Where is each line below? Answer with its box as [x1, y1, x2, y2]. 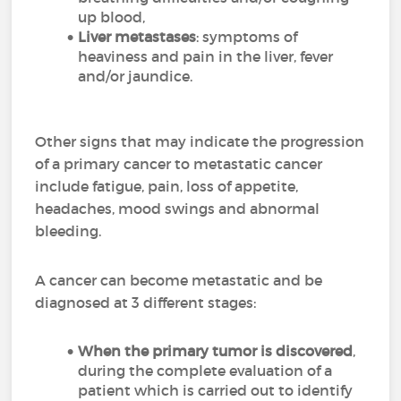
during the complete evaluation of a [78, 362, 333, 380]
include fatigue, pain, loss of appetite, [35, 177, 299, 195]
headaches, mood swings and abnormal [35, 200, 320, 218]
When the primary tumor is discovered [78, 342, 354, 360]
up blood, [78, 8, 146, 26]
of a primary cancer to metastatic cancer [35, 155, 323, 173]
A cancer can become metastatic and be [35, 271, 323, 289]
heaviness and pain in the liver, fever [78, 47, 334, 65]
